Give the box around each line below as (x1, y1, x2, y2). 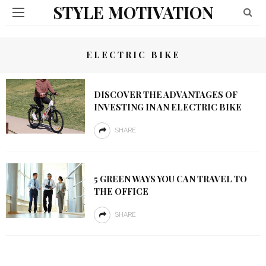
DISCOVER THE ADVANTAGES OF (93, 88, 237, 100)
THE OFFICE (93, 185, 148, 197)
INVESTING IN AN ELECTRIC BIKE (93, 101, 242, 113)
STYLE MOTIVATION (52, 1, 214, 23)
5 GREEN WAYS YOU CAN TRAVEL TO (93, 173, 247, 185)
